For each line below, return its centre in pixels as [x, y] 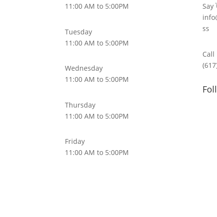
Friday [75, 141]
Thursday [80, 105]
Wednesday [84, 68]
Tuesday [79, 31]
